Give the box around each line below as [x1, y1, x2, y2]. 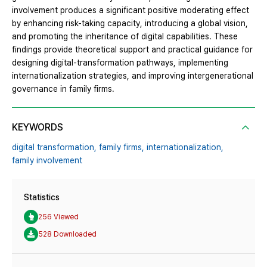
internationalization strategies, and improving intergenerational [12, 71, 253, 81]
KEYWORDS [12, 122, 63, 133]
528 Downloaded [38, 229, 97, 238]
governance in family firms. [12, 84, 114, 94]
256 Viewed [38, 212, 79, 221]
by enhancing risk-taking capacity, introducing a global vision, [12, 18, 248, 29]
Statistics [24, 193, 60, 203]
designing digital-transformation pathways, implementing [12, 58, 228, 68]
